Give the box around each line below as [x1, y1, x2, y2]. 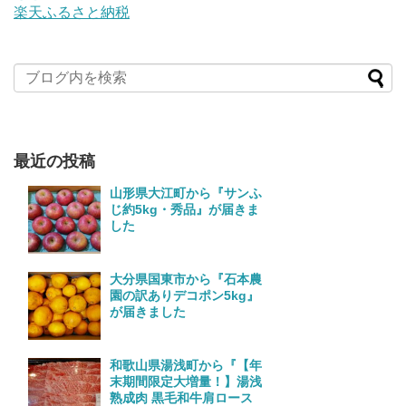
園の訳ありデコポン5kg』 [110, 287, 259, 303]
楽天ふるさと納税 [14, 4, 130, 20]
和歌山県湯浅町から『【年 [110, 357, 262, 372]
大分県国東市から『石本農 [110, 271, 262, 286]
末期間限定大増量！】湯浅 [110, 373, 262, 389]
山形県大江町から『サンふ [110, 185, 262, 200]
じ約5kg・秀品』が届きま [110, 201, 259, 217]
